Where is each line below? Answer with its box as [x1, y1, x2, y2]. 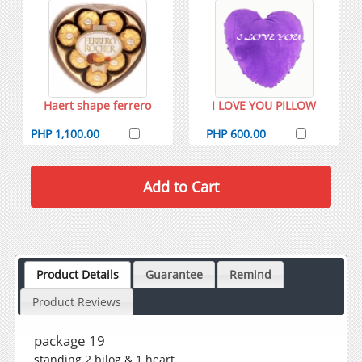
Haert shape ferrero [44, 97, 152, 113]
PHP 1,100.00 [31, 125, 100, 141]
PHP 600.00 [206, 125, 267, 141]
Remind [229, 267, 271, 283]
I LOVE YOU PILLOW [212, 97, 317, 113]
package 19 [33, 331, 105, 351]
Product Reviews [32, 294, 121, 310]
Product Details [36, 267, 119, 283]
